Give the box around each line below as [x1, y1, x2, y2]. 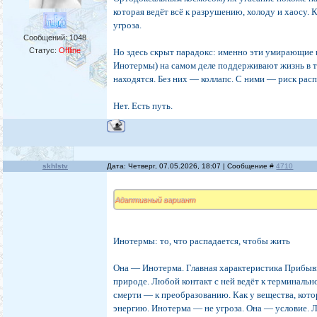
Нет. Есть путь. [113, 100, 173, 112]
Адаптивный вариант [115, 195, 196, 204]
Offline [59, 46, 81, 55]
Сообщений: [23, 33, 70, 42]
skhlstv [42, 162, 68, 171]
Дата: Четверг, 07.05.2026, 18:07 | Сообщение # [107, 162, 277, 171]
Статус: [29, 46, 59, 55]
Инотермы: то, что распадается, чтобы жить [113, 236, 291, 247]
